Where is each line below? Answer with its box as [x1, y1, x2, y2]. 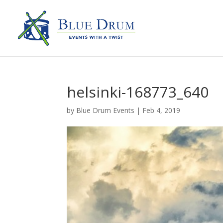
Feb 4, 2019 [142, 106, 181, 115]
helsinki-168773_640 [67, 82, 209, 102]
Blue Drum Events [76, 106, 135, 115]
